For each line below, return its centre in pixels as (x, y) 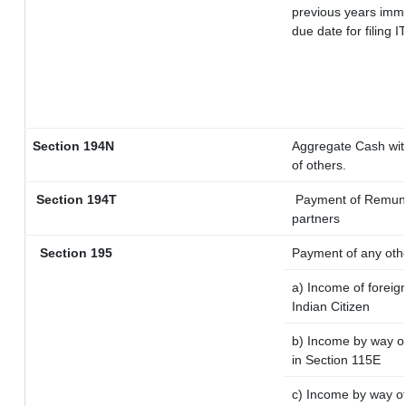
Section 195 (72, 253)
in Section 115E (338, 360)
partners (316, 218)
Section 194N (73, 146)
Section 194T (77, 199)
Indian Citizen (331, 306)
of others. (319, 165)
